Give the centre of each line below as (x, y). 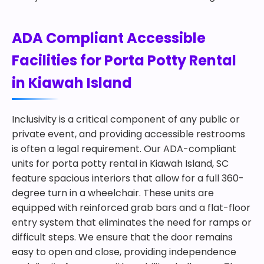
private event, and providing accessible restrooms (128, 134)
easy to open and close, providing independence (124, 252)
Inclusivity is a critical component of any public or (126, 119)
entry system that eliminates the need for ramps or (132, 222)
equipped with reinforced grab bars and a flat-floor (131, 208)
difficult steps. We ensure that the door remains (122, 237)
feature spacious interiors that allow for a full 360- (128, 178)
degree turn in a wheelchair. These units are (113, 193)
